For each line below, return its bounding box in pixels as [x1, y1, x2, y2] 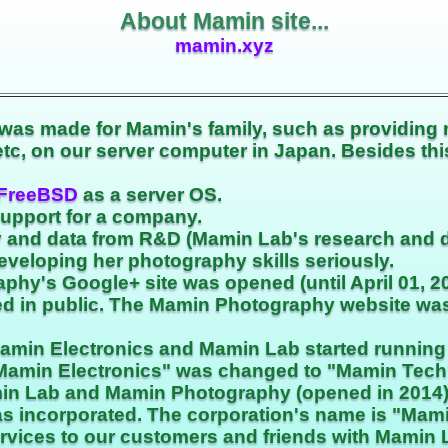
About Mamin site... [119, 8, 329, 34]
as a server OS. [78, 184, 222, 206]
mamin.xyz [174, 35, 274, 56]
